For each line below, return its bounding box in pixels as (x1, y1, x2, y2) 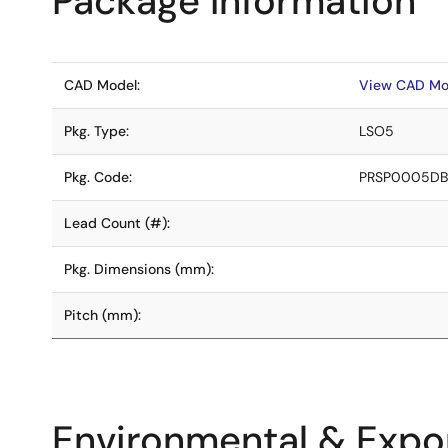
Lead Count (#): (64, 214, 170, 232)
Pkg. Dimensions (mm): (64, 260, 214, 278)
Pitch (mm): (64, 306, 141, 324)
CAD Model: (64, 76, 140, 94)
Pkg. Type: (64, 122, 129, 140)
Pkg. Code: (64, 168, 132, 186)
